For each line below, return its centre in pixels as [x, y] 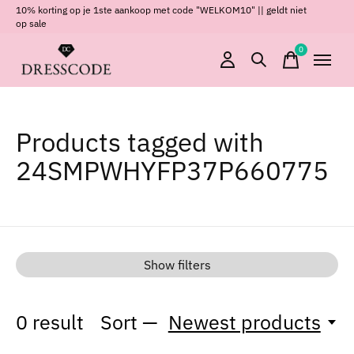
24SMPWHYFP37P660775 [172, 170]
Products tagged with [140, 142]
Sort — [130, 322]
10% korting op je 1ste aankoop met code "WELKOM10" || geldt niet [161, 9]
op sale [31, 23]
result [56, 322]
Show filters [177, 265]
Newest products [244, 322]
